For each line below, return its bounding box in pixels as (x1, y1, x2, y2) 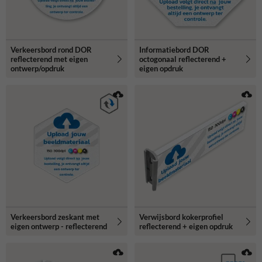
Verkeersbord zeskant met (11, 212, 99, 222)
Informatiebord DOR (139, 44, 209, 54)
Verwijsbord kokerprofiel (139, 212, 223, 222)
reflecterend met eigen (11, 54, 88, 64)
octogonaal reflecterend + (139, 54, 226, 64)
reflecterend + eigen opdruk (139, 221, 233, 231)
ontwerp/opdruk (11, 63, 64, 73)
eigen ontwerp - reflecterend (11, 221, 107, 231)
